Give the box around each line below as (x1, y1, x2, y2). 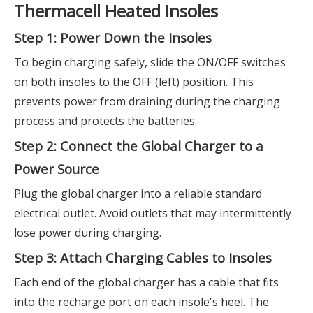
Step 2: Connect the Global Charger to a (14, 137, 263, 154)
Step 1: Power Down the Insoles (14, 29, 212, 46)
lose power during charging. (14, 225, 161, 240)
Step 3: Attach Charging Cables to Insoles (14, 249, 272, 266)
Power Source (14, 160, 99, 177)
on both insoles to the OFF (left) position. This (14, 74, 254, 89)
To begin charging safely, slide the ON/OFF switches (14, 54, 286, 70)
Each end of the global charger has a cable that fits (14, 275, 279, 290)
